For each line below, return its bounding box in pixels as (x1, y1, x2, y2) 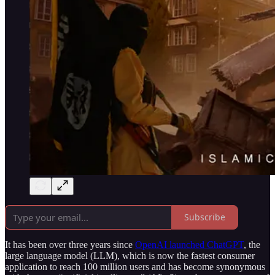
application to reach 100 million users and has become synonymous (5, 261, 265, 272)
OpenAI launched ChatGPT (135, 239, 244, 250)
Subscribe (184, 211, 225, 223)
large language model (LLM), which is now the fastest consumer (5, 250, 255, 261)
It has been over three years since (5, 239, 135, 250)
